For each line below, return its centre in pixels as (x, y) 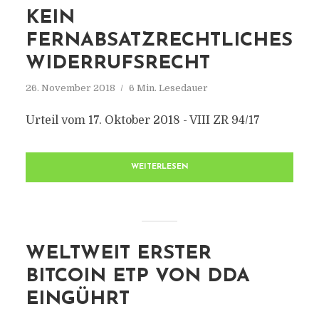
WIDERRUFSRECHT (117, 64)
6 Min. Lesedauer (168, 88)
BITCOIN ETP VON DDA (137, 277)
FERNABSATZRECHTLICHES (159, 41)
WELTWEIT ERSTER (118, 254)
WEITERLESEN (159, 167)
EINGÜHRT (77, 299)
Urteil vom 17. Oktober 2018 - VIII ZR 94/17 (142, 120)
